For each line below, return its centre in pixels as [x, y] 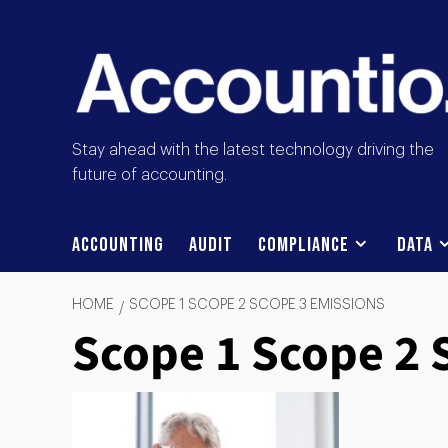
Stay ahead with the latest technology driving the [253, 150]
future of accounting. [149, 175]
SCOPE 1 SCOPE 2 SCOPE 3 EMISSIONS [257, 305]
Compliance [303, 245]
